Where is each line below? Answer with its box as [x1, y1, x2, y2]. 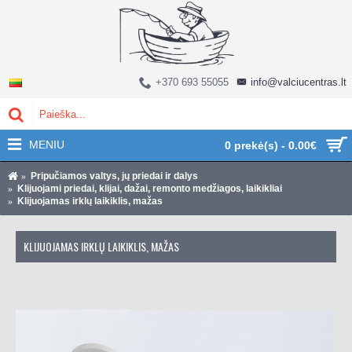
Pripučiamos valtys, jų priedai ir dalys [31, 170, 198, 181]
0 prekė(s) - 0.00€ [225, 139, 317, 152]
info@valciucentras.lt [251, 76, 346, 88]
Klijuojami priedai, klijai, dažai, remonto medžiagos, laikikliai [17, 183, 282, 194]
